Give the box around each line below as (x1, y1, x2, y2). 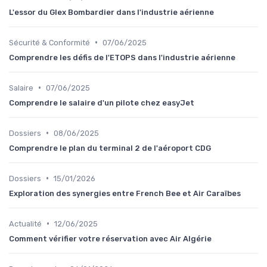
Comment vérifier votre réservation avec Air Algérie (9, 234, 212, 243)
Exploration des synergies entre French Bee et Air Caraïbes (9, 188, 241, 198)
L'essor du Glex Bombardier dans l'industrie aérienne (9, 7, 214, 17)
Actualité (9, 219, 42, 228)
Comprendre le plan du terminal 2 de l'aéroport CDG (9, 143, 211, 153)
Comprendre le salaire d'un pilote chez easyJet (9, 98, 194, 107)
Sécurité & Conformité (9, 38, 90, 47)
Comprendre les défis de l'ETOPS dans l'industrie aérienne (9, 52, 235, 62)
